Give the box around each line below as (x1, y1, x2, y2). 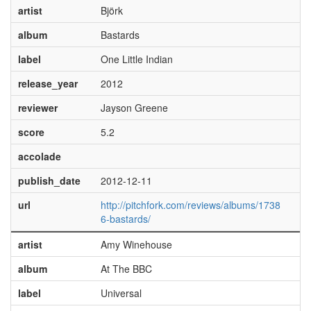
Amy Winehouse (100, 237, 172, 251)
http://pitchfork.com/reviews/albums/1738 (100, 198, 280, 212)
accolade (17, 149, 61, 163)
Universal (100, 286, 142, 300)
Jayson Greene (100, 101, 168, 115)
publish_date (17, 174, 81, 187)
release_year (17, 76, 78, 90)
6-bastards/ (100, 212, 151, 226)
